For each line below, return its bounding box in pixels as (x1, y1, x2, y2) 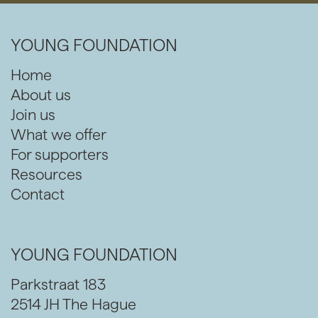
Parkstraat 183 (11, 275, 106, 292)
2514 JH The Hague (11, 295, 136, 312)
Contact (11, 186, 65, 203)
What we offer (11, 126, 106, 143)
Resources (11, 166, 82, 183)
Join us (11, 106, 55, 124)
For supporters (11, 146, 109, 163)
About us (11, 87, 71, 104)
